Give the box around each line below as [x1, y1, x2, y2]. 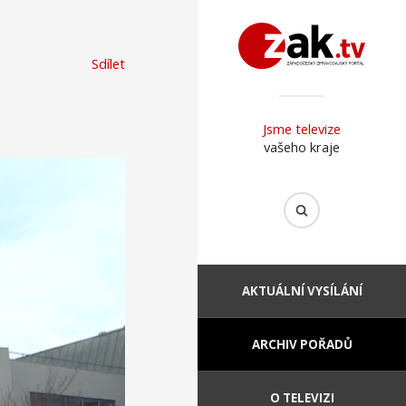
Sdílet [92, 54, 125, 72]
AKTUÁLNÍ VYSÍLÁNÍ [241, 282, 362, 299]
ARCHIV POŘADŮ [251, 335, 353, 353]
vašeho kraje [264, 138, 340, 157]
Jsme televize [263, 120, 341, 139]
